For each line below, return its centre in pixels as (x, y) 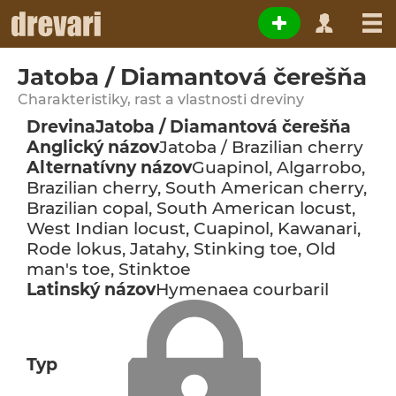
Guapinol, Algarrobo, (278, 168)
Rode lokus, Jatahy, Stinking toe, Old (181, 249)
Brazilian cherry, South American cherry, (197, 188)
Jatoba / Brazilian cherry (261, 147)
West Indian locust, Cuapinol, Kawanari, (194, 228)
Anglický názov (93, 147)
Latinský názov (91, 289)
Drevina (61, 127)
